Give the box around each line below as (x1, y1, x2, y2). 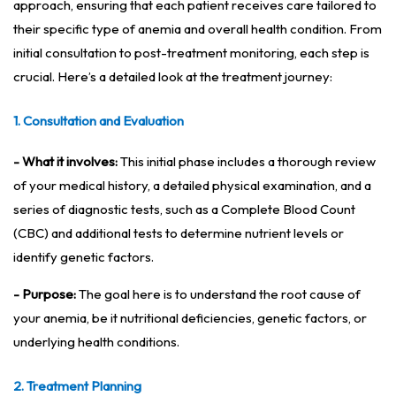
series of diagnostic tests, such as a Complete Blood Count (13, 201, 355, 218)
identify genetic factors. (13, 248, 154, 266)
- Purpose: (13, 286, 76, 303)
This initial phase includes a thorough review (118, 153, 376, 171)
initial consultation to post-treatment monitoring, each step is (13, 44, 369, 62)
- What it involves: (13, 153, 118, 171)
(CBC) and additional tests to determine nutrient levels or (13, 225, 344, 242)
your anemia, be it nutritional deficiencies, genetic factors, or (13, 309, 367, 327)
